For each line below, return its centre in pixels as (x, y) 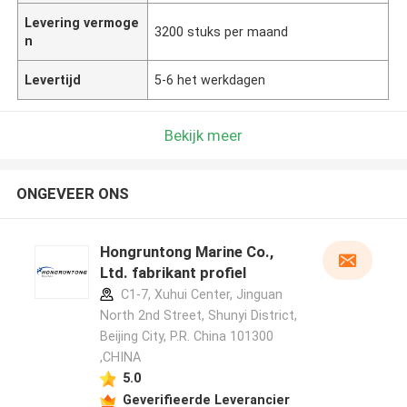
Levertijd (53, 79)
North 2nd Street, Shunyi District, (198, 316)
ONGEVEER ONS (72, 194)
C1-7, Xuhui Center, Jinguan (199, 295)
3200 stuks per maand (222, 31)
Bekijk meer (203, 135)
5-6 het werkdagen (210, 79)
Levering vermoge (82, 22)
